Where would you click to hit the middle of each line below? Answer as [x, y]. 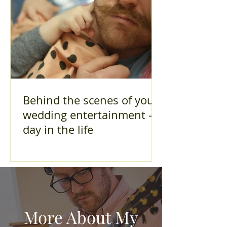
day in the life [58, 129]
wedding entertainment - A [92, 115]
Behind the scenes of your [91, 100]
